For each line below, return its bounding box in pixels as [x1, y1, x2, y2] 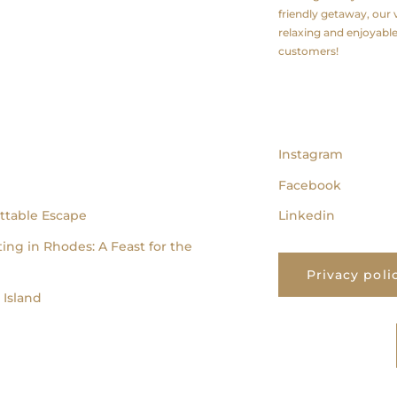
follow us [278, 105, 357, 126]
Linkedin [278, 207, 335, 223]
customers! [278, 44, 339, 58]
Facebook [278, 176, 341, 193]
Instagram [278, 146, 343, 162]
